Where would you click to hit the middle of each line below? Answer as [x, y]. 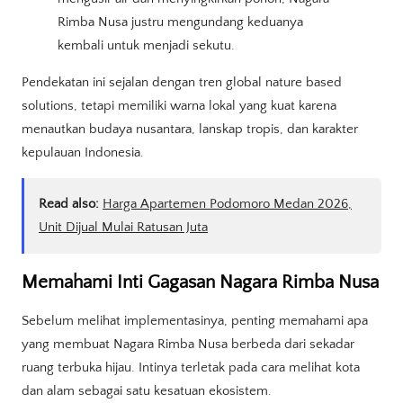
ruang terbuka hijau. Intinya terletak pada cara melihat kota [191, 368]
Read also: [69, 204]
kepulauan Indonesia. [83, 153]
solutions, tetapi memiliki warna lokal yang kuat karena [179, 106]
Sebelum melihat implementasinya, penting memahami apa [195, 321]
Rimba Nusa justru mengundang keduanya [180, 22]
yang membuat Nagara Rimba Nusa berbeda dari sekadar [188, 345]
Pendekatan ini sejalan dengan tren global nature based [182, 83]
